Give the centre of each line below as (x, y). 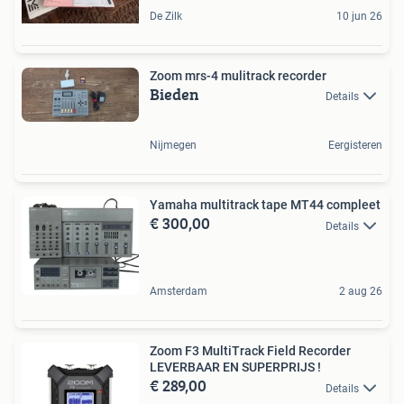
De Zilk (166, 16)
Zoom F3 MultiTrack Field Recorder (250, 351)
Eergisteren (355, 146)
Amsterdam (179, 292)
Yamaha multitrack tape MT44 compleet (265, 205)
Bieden (174, 94)
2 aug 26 (361, 292)
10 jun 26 (359, 16)
